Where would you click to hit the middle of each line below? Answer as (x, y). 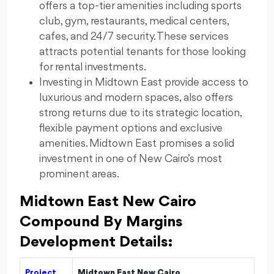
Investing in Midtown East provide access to (144, 82)
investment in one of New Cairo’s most (131, 159)
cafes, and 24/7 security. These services (134, 36)
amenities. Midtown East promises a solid (137, 143)
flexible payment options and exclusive (131, 128)
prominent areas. (79, 174)
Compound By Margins (101, 222)
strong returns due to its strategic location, (140, 113)
